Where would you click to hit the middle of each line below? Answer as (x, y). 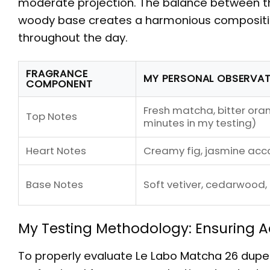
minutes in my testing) (200, 123)
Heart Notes (56, 151)
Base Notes (55, 185)
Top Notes (52, 117)
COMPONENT (59, 84)
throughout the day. (73, 38)
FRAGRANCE (57, 74)
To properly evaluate (77, 256)
